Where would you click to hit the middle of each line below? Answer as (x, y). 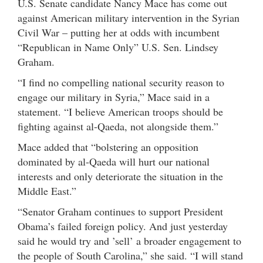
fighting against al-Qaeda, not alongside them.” (118, 126)
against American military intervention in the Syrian (129, 17)
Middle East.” (47, 190)
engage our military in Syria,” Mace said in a (114, 97)
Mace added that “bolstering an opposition (108, 146)
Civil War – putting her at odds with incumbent (119, 32)
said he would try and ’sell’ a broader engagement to (129, 240)
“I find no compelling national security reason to (121, 82)
